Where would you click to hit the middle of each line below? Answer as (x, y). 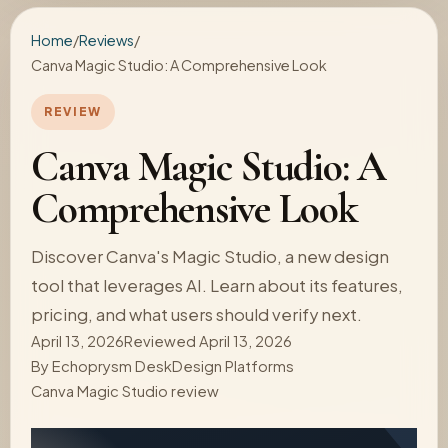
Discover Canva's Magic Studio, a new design (210, 256)
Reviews (106, 40)
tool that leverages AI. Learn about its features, (217, 285)
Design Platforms (233, 366)
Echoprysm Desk (112, 366)
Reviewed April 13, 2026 (208, 341)
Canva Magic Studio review (125, 391)
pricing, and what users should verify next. (196, 314)
